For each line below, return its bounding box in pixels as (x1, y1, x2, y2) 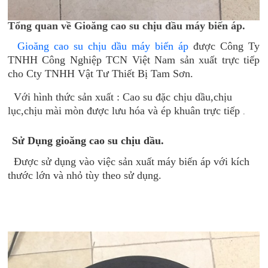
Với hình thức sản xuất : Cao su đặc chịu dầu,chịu (8, 91, 232, 103)
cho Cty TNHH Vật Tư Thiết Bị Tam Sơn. (8, 68, 193, 80)
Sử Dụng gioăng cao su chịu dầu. (12, 135, 164, 147)
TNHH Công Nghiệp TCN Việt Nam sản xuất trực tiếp (8, 54, 260, 66)
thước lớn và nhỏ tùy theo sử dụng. (8, 169, 162, 182)
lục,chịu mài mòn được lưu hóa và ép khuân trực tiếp (8, 105, 243, 117)
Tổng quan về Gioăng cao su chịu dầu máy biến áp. (8, 20, 245, 32)
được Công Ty (188, 40, 260, 53)
